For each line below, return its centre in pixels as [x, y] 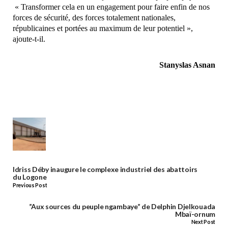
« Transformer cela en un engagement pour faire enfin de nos [111, 7]
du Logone [30, 177]
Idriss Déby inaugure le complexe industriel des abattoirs [105, 169]
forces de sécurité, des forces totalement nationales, [94, 18]
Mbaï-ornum [195, 214]
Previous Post [30, 185]
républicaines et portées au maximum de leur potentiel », [103, 28]
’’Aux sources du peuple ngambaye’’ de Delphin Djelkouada [122, 206]
